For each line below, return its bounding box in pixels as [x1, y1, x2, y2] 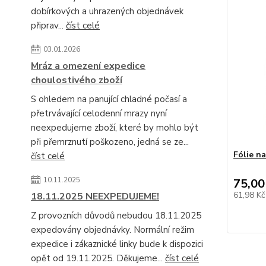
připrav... [31, 20, 66, 32]
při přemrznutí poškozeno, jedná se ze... [31, 136, 189, 148]
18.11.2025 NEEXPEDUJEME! [31, 190, 159, 204]
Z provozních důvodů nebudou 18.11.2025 [31, 210, 201, 222]
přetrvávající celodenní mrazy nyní [31, 107, 167, 120]
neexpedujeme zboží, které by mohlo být [31, 122, 198, 134]
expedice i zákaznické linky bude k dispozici [31, 238, 203, 251]
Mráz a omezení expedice [31, 59, 145, 73]
